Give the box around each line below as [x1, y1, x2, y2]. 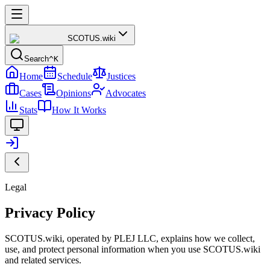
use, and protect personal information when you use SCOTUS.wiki [5, 243, 260, 254]
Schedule [57, 71, 92, 81]
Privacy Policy [5, 204, 95, 221]
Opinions [56, 88, 91, 98]
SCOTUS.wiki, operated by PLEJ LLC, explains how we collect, [5, 233, 255, 243]
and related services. [5, 254, 81, 265]
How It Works [52, 105, 106, 115]
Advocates [105, 88, 146, 98]
